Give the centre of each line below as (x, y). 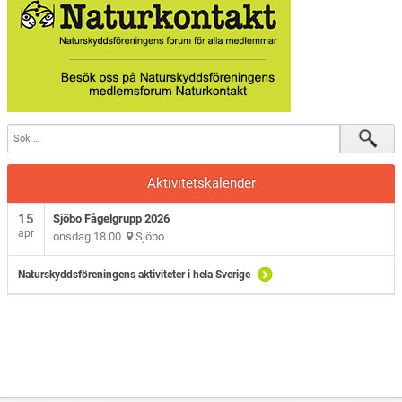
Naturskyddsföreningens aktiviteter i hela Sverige (135, 274)
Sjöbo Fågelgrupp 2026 (112, 218)
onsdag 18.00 (90, 236)
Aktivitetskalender (201, 183)
